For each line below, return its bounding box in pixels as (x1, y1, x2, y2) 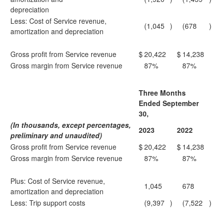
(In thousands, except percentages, (10, 120, 131, 130)
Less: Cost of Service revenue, (10, 16, 107, 26)
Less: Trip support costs (10, 198, 85, 208)
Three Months (139, 88, 186, 98)
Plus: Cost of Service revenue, (10, 176, 105, 186)
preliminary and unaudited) (10, 130, 102, 140)
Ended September (139, 98, 199, 108)
